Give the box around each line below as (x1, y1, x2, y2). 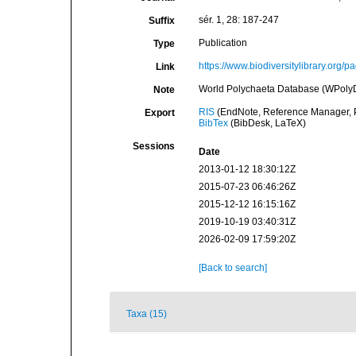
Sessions (132, 141, 175, 152)
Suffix (148, 15, 175, 26)
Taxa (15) (126, 308, 167, 319)
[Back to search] (198, 262, 267, 273)
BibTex (198, 118, 228, 129)
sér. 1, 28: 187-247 (198, 14, 279, 25)
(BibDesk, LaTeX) (227, 118, 306, 129)
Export (144, 107, 175, 118)
